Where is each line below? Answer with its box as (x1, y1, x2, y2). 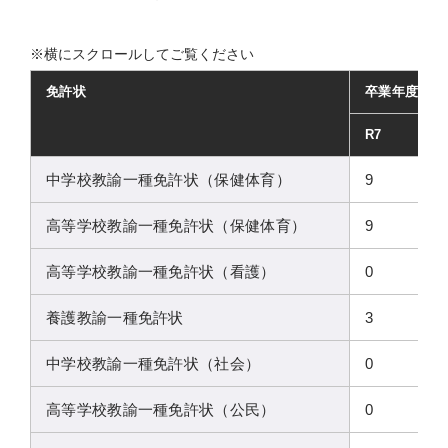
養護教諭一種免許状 (46, 308, 184, 326)
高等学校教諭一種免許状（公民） (46, 400, 276, 418)
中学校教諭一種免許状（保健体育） (46, 170, 291, 188)
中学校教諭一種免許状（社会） (46, 354, 261, 372)
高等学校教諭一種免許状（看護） (46, 262, 276, 280)
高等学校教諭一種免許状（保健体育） (46, 216, 307, 234)
